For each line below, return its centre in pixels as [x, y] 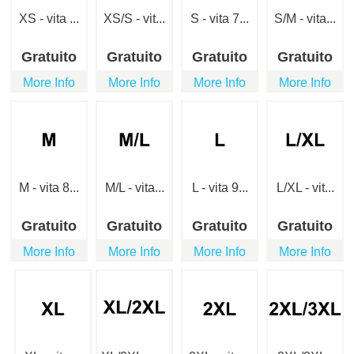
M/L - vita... [134, 188]
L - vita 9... [220, 188]
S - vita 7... [220, 19]
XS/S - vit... [134, 19]
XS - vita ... [49, 19]
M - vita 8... [49, 188]
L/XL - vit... [305, 188]
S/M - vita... [305, 19]
